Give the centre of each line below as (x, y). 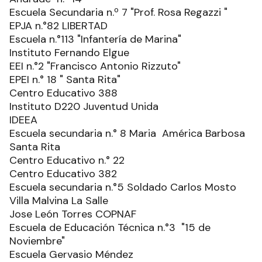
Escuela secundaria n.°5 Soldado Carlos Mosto (124, 187)
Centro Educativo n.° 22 (67, 161)
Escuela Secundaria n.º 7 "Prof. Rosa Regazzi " (118, 13)
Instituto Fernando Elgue (69, 53)
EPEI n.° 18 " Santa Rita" (65, 80)
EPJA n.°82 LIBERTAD (60, 26)
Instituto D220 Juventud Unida (85, 107)
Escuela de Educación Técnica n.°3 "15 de (110, 228)
